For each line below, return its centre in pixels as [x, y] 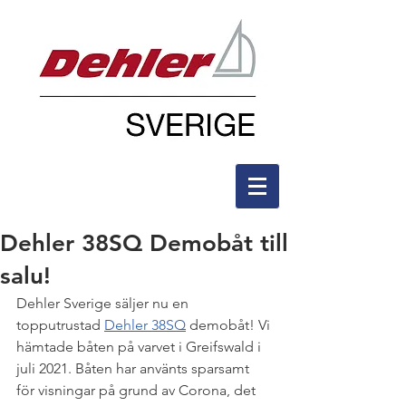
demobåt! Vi [230, 325]
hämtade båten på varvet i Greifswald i [140, 347]
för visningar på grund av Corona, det [138, 390]
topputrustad [60, 325]
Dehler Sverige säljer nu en [104, 303]
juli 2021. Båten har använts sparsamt [135, 368]
